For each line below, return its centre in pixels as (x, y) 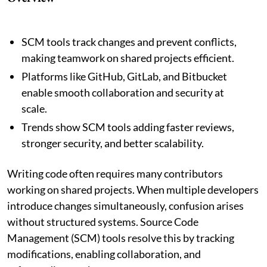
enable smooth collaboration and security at (123, 92)
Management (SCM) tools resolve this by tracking (121, 237)
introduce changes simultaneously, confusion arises (125, 205)
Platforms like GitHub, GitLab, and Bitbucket (124, 76)
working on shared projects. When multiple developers (133, 189)
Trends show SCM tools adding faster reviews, (128, 127)
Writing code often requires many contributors (115, 173)
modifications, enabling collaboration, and (104, 254)
